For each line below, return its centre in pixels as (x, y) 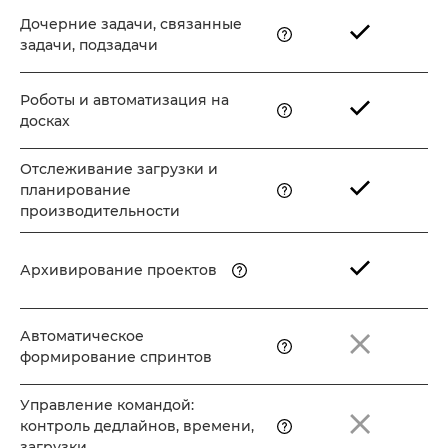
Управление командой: (107, 405)
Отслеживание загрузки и (119, 169)
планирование (75, 190)
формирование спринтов (116, 356)
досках (45, 120)
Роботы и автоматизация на (124, 99)
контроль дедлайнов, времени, (137, 426)
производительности (100, 211)
